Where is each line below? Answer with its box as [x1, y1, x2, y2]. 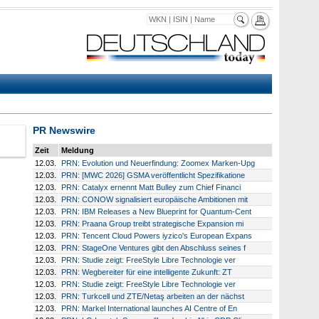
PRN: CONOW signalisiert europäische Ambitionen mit [61, 194, 248, 204]
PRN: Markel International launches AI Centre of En [61, 303, 237, 313]
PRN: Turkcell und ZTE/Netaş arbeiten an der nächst [61, 291, 244, 300]
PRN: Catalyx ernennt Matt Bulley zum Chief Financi [61, 182, 241, 192]
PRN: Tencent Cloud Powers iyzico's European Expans [61, 231, 252, 240]
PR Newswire [32, 125, 95, 137]
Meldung [61, 145, 94, 155]
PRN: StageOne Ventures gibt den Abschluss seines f [61, 243, 246, 252]
